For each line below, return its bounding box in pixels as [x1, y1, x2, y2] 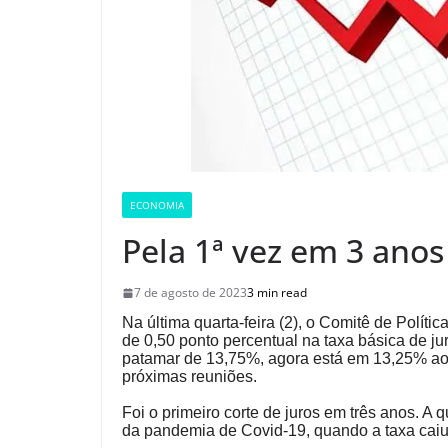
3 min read [247, 284, 307, 302]
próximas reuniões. [122, 368, 257, 386]
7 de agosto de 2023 [134, 284, 247, 302]
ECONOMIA [130, 198, 184, 213]
